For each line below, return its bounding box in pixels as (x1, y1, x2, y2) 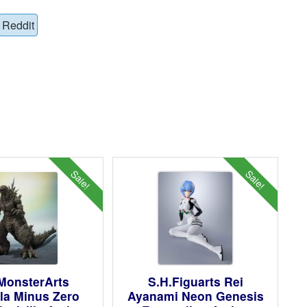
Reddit (1, 16, 34, 33)
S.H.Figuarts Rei (147, 273, 243, 291)
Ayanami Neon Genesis (127, 287, 264, 305)
